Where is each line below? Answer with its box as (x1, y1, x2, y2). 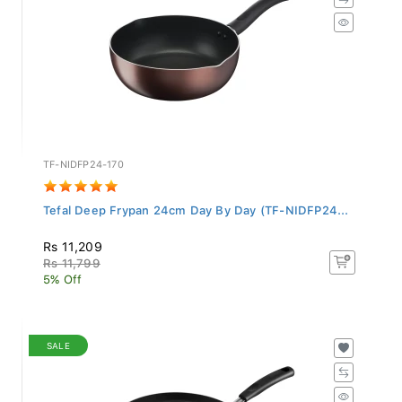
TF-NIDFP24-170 (43, 153, 124, 166)
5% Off (43, 267, 83, 282)
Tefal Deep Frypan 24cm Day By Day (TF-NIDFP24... (43, 198, 349, 213)
